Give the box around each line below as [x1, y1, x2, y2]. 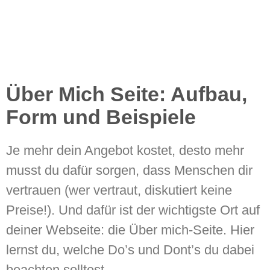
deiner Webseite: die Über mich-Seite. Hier [6, 222, 254, 238]
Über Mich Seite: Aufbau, [6, 83, 247, 106]
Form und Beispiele [6, 105, 196, 129]
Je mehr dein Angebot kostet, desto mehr [6, 143, 244, 159]
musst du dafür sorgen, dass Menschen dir [6, 163, 253, 178]
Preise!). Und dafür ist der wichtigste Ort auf [6, 202, 260, 218]
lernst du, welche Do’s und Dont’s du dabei [6, 242, 254, 258]
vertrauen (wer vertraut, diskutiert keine [6, 183, 232, 198]
